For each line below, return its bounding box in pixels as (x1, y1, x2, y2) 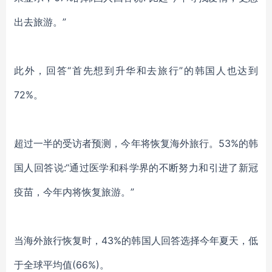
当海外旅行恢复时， (14, 234, 102, 246)
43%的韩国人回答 (101, 234, 180, 246)
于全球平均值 (14, 259, 72, 271)
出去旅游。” (14, 16, 66, 28)
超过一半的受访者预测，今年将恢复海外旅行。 (14, 137, 219, 149)
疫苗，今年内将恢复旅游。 (14, 186, 131, 198)
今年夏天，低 (199, 234, 259, 246)
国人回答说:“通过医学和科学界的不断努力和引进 (14, 161, 229, 174)
